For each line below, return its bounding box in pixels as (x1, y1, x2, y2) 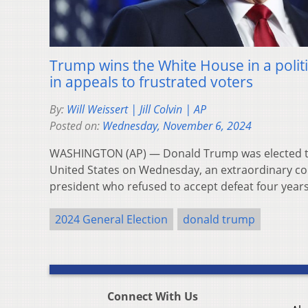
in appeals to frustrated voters (49, 71, 253, 91)
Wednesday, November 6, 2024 (102, 118, 252, 133)
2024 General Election (55, 211, 168, 227)
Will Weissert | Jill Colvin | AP (67, 101, 206, 117)
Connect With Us (107, 288, 198, 304)
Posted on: (49, 118, 102, 133)
